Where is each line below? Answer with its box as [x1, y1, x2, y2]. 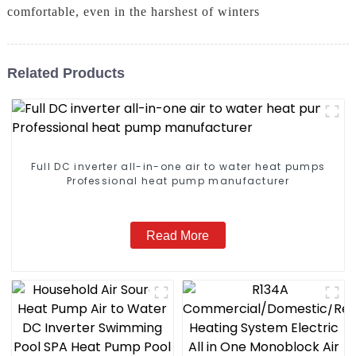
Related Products [6, 64, 125, 81]
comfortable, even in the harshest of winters [6, 5, 260, 19]
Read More [146, 228, 210, 242]
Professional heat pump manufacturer [66, 174, 290, 188]
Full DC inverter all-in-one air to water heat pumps [30, 160, 326, 174]
